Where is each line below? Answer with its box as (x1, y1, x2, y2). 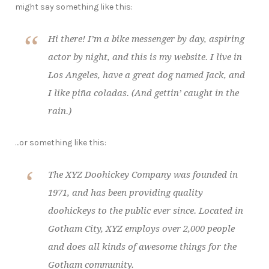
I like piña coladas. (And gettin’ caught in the (48, 88, 239, 99)
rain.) (48, 106, 71, 117)
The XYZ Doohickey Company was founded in (48, 169, 238, 181)
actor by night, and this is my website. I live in (48, 52, 242, 63)
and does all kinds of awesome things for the (48, 241, 237, 253)
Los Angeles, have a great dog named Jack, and (48, 70, 245, 81)
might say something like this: (15, 2, 133, 13)
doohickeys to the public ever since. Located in (48, 205, 243, 217)
